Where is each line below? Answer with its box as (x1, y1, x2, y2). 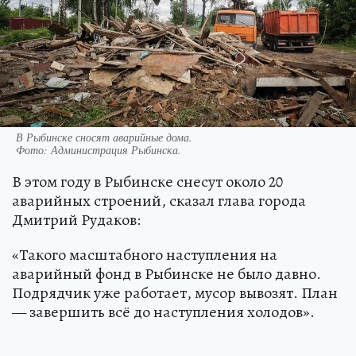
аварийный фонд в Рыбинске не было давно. (12, 263, 321, 285)
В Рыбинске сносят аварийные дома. (16, 130, 192, 145)
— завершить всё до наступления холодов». (12, 301, 315, 323)
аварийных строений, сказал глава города (12, 190, 306, 212)
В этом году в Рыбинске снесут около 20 (12, 171, 283, 193)
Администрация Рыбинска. (51, 142, 181, 158)
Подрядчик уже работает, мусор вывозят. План (12, 282, 338, 304)
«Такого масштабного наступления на (12, 244, 277, 266)
